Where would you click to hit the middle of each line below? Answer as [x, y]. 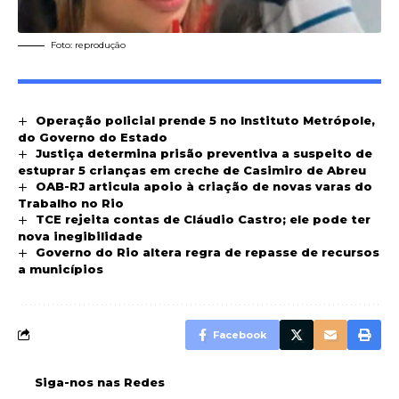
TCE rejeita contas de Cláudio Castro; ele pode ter [203, 219]
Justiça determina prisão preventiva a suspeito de [204, 153]
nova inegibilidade [80, 236]
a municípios [62, 269]
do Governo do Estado [93, 137]
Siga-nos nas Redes [100, 382]
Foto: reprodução [88, 45]
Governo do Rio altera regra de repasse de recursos [207, 252]
